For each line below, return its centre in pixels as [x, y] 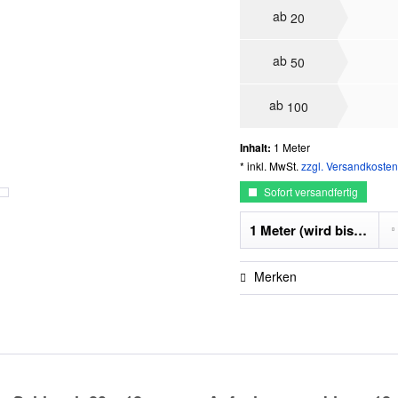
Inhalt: [257, 147]
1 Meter [292, 147]
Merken [276, 276]
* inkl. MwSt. [271, 165]
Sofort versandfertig [310, 191]
